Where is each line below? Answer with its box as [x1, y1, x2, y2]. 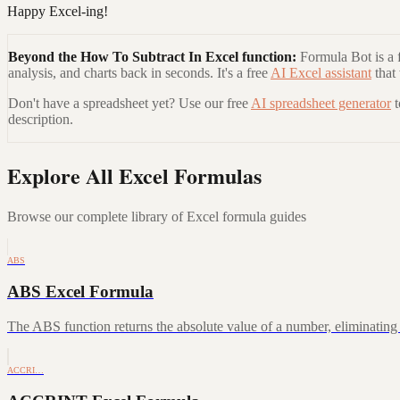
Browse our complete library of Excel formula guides [7, 209, 306, 225]
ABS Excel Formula [7, 282, 154, 302]
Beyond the [8, 48, 80, 64]
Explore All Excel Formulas [7, 160, 262, 192]
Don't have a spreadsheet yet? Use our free [8, 95, 248, 111]
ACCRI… [7, 364, 44, 375]
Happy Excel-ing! [7, 3, 108, 19]
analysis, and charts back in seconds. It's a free [8, 64, 268, 80]
